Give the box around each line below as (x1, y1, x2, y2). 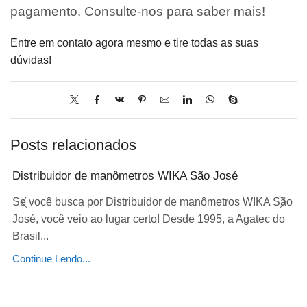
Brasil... (12, 230, 49, 243)
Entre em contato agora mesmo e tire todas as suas (10, 36, 258, 49)
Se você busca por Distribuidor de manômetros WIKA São (12, 196, 293, 208)
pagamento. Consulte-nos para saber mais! (10, 3, 265, 19)
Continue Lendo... (12, 254, 90, 265)
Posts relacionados (10, 136, 136, 154)
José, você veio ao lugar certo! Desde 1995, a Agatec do (12, 213, 285, 225)
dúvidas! (10, 53, 51, 66)
